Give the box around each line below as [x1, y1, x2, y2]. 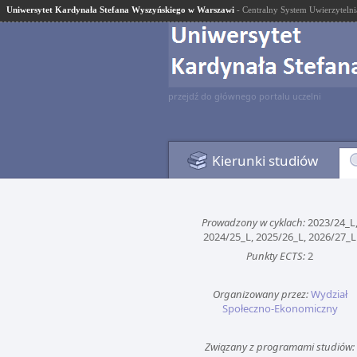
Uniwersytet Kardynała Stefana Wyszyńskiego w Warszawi [6, 5, 234, 14]
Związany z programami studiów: [205, 339, 355, 354]
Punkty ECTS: [246, 249, 305, 263]
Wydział [310, 287, 347, 301]
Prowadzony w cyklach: [202, 215, 305, 229]
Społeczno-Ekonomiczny [222, 301, 338, 316]
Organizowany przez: [212, 287, 308, 301]
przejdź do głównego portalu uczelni [168, 90, 321, 102]
